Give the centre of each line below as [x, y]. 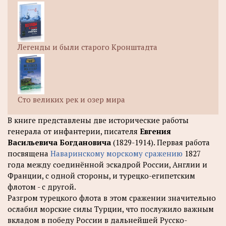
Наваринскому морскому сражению [117, 153]
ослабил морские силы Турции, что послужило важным [111, 209]
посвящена [29, 153]
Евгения [154, 131]
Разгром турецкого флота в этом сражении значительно [112, 198]
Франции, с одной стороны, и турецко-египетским [101, 176]
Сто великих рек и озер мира [71, 99]
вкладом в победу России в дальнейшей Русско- [97, 220]
